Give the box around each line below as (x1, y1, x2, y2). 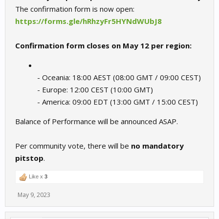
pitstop (15, 153, 44, 163)
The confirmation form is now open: (15, 4, 134, 14)
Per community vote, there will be (15, 141, 131, 151)
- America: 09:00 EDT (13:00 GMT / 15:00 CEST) (37, 97, 198, 107)
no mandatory (131, 141, 184, 151)
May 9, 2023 (18, 191, 50, 199)
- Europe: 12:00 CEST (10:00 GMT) (37, 85, 153, 95)
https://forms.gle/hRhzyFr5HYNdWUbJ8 (15, 16, 162, 26)
